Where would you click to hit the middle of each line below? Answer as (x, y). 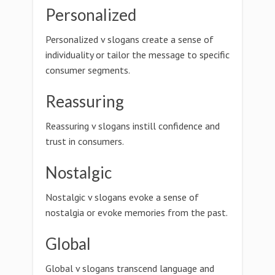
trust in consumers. (85, 141)
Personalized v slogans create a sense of (130, 39)
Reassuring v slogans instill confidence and (133, 126)
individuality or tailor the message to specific (137, 55)
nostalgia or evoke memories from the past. (137, 212)
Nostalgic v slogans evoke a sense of (122, 197)
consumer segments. (88, 70)
